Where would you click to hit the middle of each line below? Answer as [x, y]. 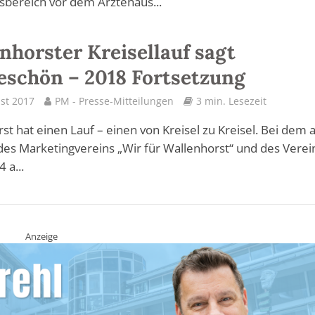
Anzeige [41, 236]
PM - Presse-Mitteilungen [115, 101]
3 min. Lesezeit [232, 101]
